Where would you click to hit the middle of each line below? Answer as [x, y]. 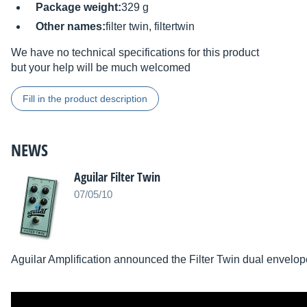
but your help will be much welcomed [101, 68]
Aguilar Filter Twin [117, 177]
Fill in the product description [85, 99]
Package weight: [78, 8]
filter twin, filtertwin [150, 27]
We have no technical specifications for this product [135, 53]
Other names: [71, 27]
